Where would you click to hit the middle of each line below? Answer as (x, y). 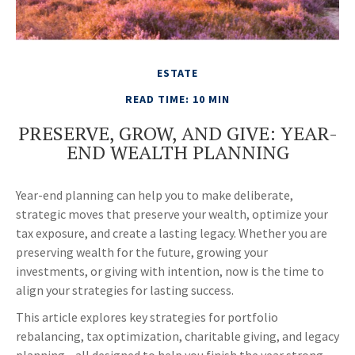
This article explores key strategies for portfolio (147, 317)
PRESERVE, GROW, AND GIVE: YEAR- (177, 134)
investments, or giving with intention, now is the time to (170, 271)
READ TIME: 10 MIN (177, 99)
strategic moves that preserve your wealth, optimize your (172, 214)
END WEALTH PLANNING (177, 153)
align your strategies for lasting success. (125, 290)
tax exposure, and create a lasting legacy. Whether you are (172, 233)
